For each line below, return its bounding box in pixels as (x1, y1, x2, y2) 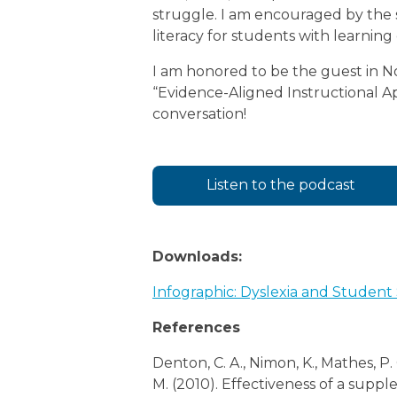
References (152, 319, 240, 337)
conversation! (152, 105, 246, 122)
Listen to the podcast (206, 176, 355, 194)
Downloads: (152, 248, 242, 266)
